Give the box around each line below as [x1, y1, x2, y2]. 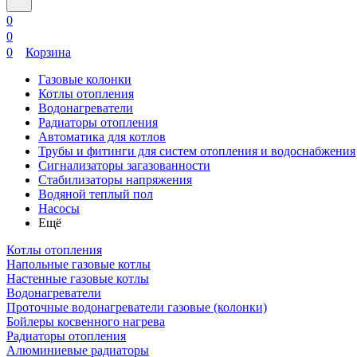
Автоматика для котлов [38, 130, 166, 143]
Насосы [38, 202, 80, 215]
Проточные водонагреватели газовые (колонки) [6, 300, 267, 314]
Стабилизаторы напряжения [38, 173, 192, 186]
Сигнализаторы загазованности [38, 159, 210, 172]
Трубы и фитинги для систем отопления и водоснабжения [38, 144, 355, 158]
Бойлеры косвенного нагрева [6, 315, 165, 328]
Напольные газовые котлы [6, 257, 151, 271]
